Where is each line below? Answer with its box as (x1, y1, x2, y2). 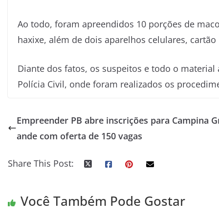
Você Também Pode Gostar (21, 192, 185, 210)
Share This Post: (8, 157, 74, 169)
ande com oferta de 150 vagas (17, 130, 142, 142)
